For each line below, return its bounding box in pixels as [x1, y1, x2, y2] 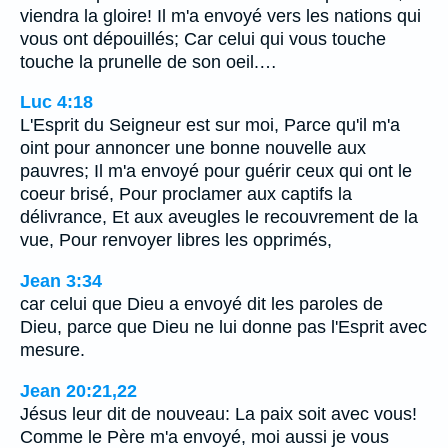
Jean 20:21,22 [20, 380, 137, 401]
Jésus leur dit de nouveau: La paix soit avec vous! [20, 403, 417, 424]
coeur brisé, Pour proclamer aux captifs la [20, 184, 352, 205]
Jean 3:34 [20, 270, 102, 291]
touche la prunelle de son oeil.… [20, 51, 277, 72]
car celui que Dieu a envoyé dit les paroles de [20, 293, 383, 314]
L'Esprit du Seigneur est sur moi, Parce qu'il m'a [20, 115, 400, 136]
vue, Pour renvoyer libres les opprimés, [20, 230, 332, 251]
